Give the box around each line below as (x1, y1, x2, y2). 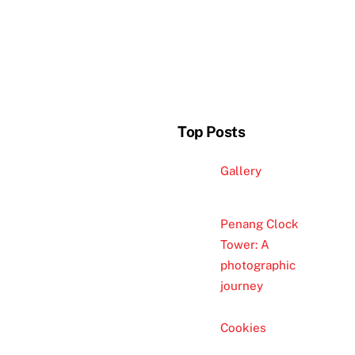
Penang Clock (219, 216, 299, 231)
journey (219, 278, 263, 292)
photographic (219, 258, 296, 272)
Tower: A (219, 237, 269, 251)
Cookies (219, 321, 266, 335)
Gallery (219, 163, 261, 177)
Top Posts (177, 122, 246, 140)
